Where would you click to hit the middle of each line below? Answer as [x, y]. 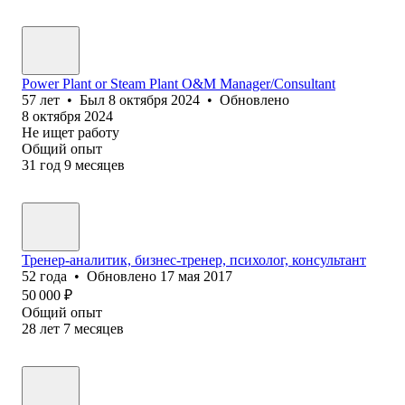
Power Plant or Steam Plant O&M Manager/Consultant [179, 83]
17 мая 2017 [196, 276]
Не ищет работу [71, 132]
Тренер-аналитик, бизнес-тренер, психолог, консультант [194, 259]
